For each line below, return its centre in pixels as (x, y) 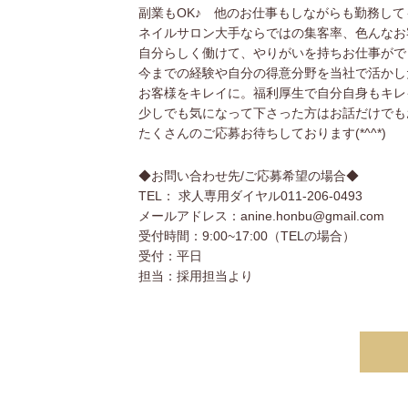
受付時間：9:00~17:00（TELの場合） (247, 236)
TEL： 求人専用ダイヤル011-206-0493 (250, 196)
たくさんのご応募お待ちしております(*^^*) (262, 133)
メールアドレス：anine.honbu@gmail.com (261, 216)
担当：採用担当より (196, 276)
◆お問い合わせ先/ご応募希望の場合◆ (249, 176)
